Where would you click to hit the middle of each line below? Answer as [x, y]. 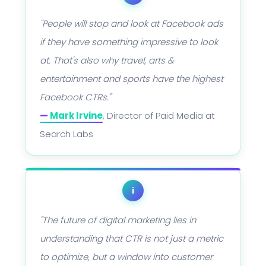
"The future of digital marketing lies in [118, 220]
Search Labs [66, 134]
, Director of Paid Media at [159, 115]
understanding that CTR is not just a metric [132, 238]
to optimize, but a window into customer [126, 257]
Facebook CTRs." [75, 97]
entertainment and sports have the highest [132, 79]
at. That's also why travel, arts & [107, 60]
